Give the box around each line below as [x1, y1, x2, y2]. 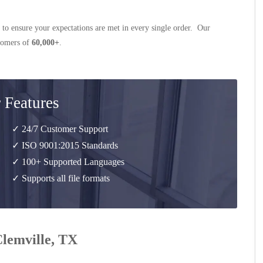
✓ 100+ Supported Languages [12, 157, 124, 167]
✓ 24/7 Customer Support [12, 124, 108, 134]
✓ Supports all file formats [12, 173, 110, 183]
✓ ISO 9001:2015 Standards [12, 140, 118, 150]
